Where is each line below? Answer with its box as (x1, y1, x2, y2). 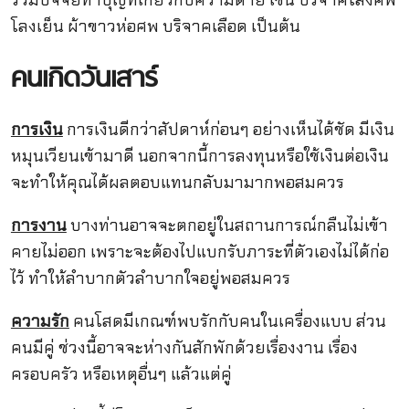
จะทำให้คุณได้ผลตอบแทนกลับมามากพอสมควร (10, 171, 344, 194)
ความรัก (10, 310, 69, 332)
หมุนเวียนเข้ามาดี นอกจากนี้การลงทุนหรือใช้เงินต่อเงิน (10, 144, 389, 167)
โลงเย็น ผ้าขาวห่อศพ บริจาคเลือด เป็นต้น (10, 15, 300, 37)
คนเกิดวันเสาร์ (10, 58, 158, 101)
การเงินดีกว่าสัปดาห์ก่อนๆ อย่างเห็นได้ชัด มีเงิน (62, 118, 394, 141)
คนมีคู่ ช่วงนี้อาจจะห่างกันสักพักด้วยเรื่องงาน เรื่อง (10, 337, 358, 359)
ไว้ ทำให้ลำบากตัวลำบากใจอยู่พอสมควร (10, 267, 290, 289)
